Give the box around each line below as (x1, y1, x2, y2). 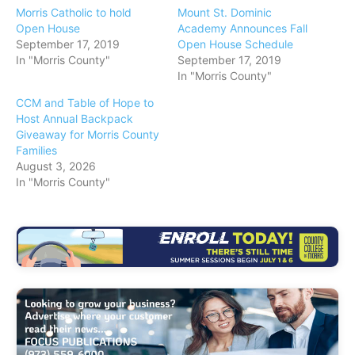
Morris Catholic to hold (16, 5, 132, 19)
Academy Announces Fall (177, 21, 307, 35)
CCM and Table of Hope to (16, 95, 154, 109)
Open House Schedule (177, 36, 293, 51)
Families (16, 143, 57, 157)
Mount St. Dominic (177, 5, 272, 19)
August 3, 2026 (16, 158, 96, 173)
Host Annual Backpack (16, 111, 133, 125)
